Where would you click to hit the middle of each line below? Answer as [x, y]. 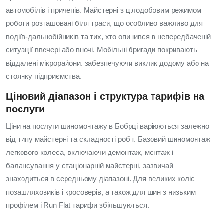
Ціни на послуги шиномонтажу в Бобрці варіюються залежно [108, 126]
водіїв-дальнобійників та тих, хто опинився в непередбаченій [108, 36]
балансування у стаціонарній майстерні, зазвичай [89, 165]
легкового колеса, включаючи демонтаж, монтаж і [89, 152]
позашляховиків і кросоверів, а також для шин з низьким [101, 192]
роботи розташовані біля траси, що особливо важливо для [104, 23]
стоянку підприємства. [44, 76]
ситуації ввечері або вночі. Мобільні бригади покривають [101, 50]
